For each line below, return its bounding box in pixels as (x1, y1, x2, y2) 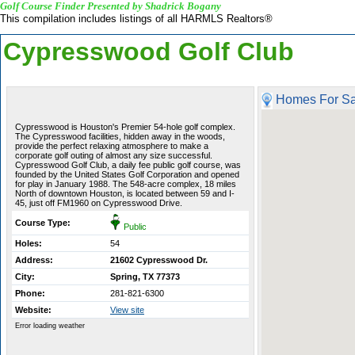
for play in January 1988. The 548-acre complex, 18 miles (15, 179, 236, 189)
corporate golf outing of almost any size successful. (15, 151, 212, 160)
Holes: (15, 239, 42, 248)
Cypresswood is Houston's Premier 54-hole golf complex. (15, 122, 235, 132)
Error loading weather (15, 322, 85, 330)
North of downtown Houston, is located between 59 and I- (15, 189, 235, 198)
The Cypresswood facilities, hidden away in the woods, (15, 132, 225, 141)
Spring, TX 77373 (110, 272, 180, 281)
